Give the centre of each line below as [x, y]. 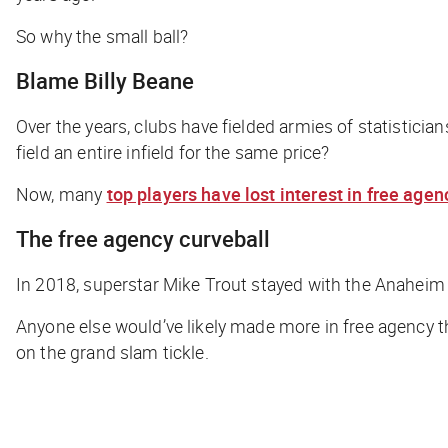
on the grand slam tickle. [112, 351]
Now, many [61, 193]
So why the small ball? [102, 35]
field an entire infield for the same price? [173, 151]
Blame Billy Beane [105, 80]
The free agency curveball [145, 238]
